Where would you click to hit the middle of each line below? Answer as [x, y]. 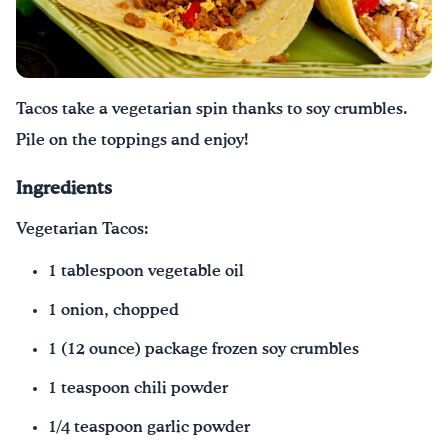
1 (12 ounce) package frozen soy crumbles [203, 350]
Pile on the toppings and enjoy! [132, 141]
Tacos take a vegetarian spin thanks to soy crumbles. [212, 110]
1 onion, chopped [113, 311]
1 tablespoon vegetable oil [146, 272]
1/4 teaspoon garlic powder [149, 428]
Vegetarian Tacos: [82, 229]
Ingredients [64, 189]
